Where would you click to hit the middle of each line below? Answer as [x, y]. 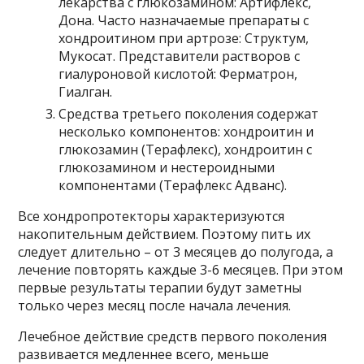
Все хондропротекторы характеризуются [152, 216]
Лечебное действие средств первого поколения [173, 336]
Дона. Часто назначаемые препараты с [184, 20]
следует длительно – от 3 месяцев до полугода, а [176, 252]
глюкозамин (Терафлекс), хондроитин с [186, 149]
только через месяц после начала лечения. [155, 305]
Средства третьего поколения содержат [189, 114]
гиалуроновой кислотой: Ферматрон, [178, 74]
